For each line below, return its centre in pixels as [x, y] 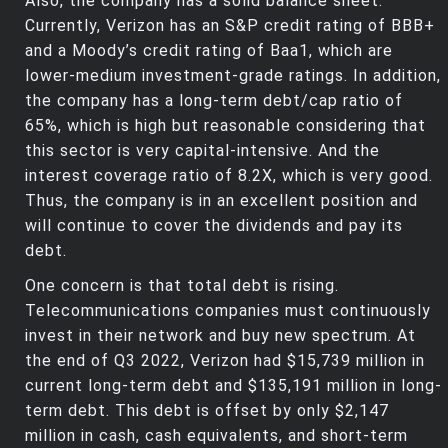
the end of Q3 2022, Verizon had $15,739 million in [225, 361]
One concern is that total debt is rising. [182, 286]
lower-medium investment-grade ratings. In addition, [233, 76]
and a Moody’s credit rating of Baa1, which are [209, 51]
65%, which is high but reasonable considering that [225, 126]
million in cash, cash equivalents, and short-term [216, 436]
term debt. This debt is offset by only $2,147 [207, 411]
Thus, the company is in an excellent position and [221, 201]
